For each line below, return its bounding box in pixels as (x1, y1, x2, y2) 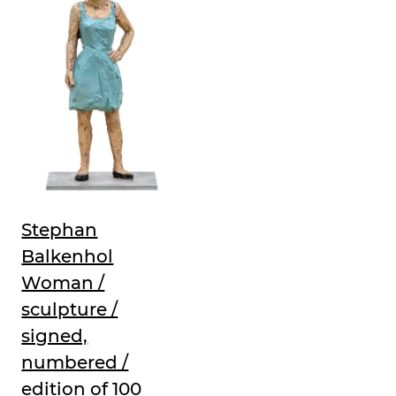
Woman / (21, 271, 105, 293)
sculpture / (21, 298, 118, 320)
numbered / (21, 351, 129, 373)
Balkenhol (21, 245, 114, 267)
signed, (21, 324, 88, 346)
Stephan (21, 218, 98, 240)
